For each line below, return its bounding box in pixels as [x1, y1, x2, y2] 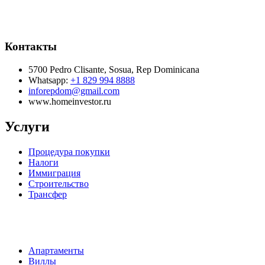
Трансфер [28, 189, 67, 199]
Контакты [5, 40, 57, 53]
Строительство [28, 178, 89, 189]
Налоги [28, 157, 59, 167]
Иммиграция [28, 167, 80, 178]
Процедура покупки [28, 146, 110, 157]
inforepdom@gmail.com [28, 85, 119, 96]
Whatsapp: [28, 75, 70, 85]
